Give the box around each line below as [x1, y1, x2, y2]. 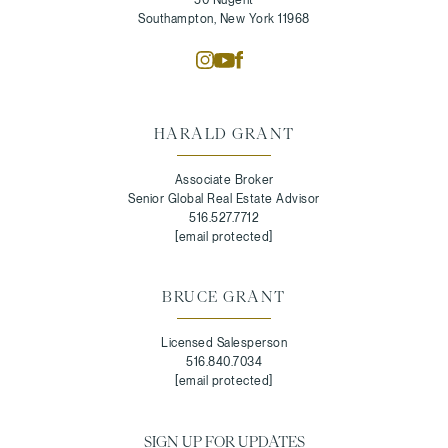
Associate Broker [174, 172, 274, 187]
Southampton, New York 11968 [138, 11, 310, 26]
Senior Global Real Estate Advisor [128, 191, 320, 206]
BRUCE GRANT [162, 289, 286, 304]
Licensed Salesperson [161, 335, 287, 350]
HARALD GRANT [153, 126, 295, 141]
